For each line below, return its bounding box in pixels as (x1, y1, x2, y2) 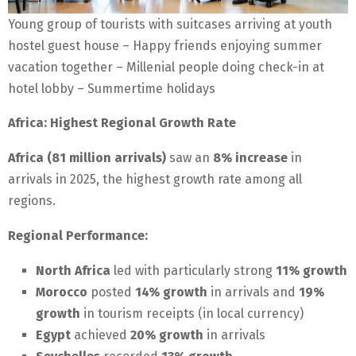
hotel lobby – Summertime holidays (8, 81, 215, 97)
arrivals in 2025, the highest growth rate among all (8, 172, 302, 188)
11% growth (276, 263, 347, 279)
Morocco (36, 284, 87, 300)
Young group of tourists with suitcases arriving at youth (8, 17, 332, 33)
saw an (166, 150, 213, 166)
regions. (8, 193, 56, 209)
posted (87, 284, 135, 300)
